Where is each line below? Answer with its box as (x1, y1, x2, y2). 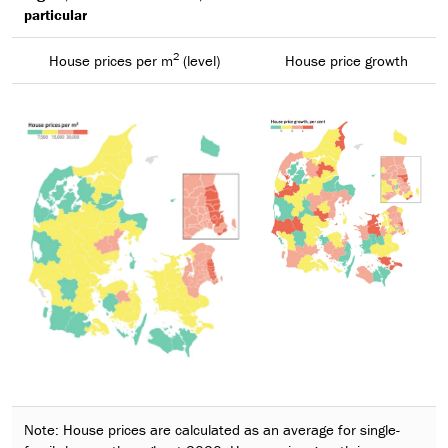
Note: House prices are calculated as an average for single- (24, 419, 400, 439)
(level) (178, 50, 220, 70)
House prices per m (48, 50, 173, 70)
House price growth (284, 50, 408, 70)
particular (24, 4, 87, 24)
